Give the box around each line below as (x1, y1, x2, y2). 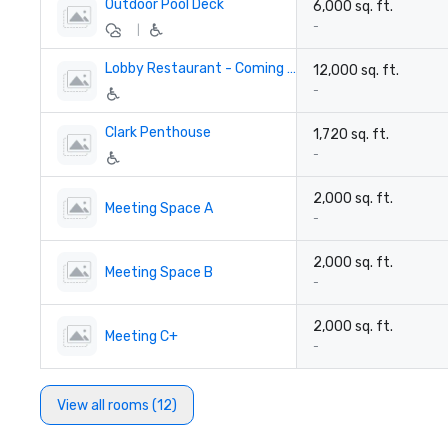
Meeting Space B (105, 263, 213, 281)
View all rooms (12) (57, 396, 177, 414)
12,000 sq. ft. (313, 62, 399, 79)
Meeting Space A (105, 199, 213, 217)
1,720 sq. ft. (313, 126, 389, 143)
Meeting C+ (105, 327, 178, 345)
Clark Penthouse (105, 124, 211, 141)
